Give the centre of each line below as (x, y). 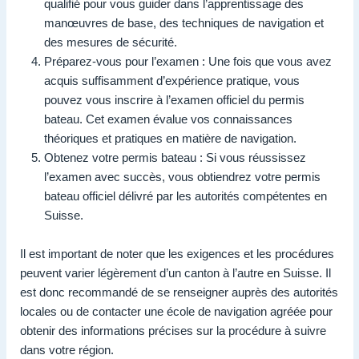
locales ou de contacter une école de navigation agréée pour (176, 311)
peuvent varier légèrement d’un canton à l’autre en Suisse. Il (175, 272)
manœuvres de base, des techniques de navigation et (184, 22)
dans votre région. (67, 349)
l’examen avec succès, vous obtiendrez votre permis (182, 176)
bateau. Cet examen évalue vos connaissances (168, 119)
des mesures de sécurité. (111, 42)
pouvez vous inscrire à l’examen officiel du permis (174, 99)
